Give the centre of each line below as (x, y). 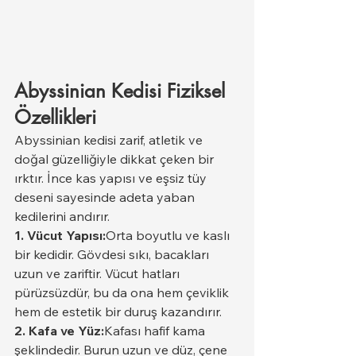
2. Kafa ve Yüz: (59, 330)
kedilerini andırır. (62, 216)
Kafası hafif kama (156, 330)
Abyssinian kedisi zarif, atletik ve (110, 139)
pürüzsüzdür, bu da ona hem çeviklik (123, 292)
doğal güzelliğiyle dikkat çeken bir (116, 159)
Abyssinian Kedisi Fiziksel (122, 91)
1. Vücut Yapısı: (60, 235)
